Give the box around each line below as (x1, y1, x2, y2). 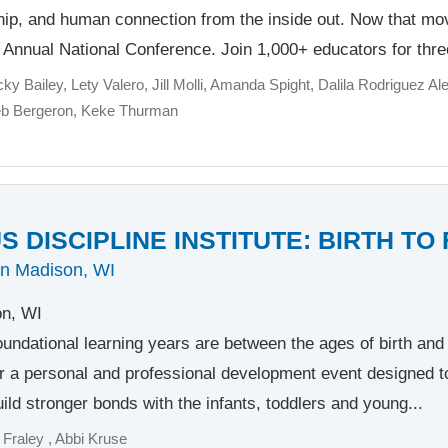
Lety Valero (71, 77, 145, 94)
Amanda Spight (210, 77, 311, 94)
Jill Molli (152, 77, 204, 94)
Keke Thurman (81, 103, 179, 120)
